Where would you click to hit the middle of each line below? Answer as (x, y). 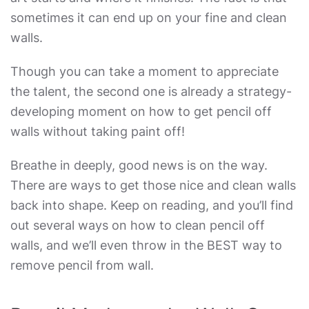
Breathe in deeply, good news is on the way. (139, 165)
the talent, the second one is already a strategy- (151, 91)
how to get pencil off (210, 111)
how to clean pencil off (198, 225)
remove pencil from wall (80, 265)
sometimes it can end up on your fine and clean (149, 18)
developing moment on (80, 111)
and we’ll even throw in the (125, 245)
